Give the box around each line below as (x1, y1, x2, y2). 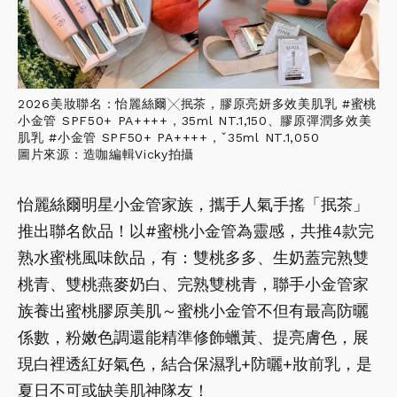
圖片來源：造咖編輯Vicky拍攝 (18, 146, 195, 161)
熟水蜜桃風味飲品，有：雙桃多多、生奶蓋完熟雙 (18, 247, 369, 267)
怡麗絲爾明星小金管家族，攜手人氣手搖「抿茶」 (18, 194, 369, 214)
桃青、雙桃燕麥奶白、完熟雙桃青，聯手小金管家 (18, 274, 369, 293)
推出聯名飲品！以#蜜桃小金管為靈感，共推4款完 (18, 221, 374, 240)
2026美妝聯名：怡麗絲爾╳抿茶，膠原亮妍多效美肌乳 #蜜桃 (18, 96, 377, 111)
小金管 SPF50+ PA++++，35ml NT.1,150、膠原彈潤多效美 (18, 113, 372, 128)
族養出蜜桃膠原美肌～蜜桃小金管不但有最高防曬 (18, 300, 369, 320)
